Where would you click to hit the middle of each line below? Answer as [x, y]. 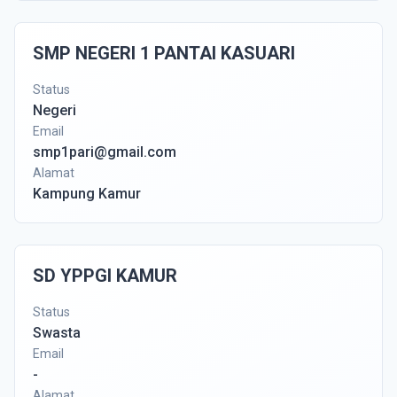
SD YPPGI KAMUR [105, 276]
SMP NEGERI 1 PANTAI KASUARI [164, 53]
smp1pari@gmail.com [105, 152]
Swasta [57, 333]
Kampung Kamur [87, 194]
